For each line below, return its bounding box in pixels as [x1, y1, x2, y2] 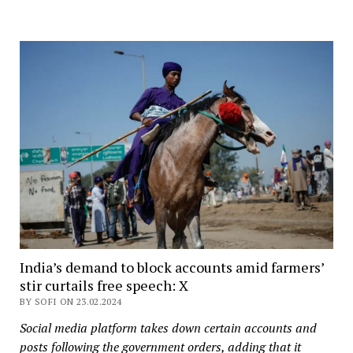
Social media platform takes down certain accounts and [19, 319, 317, 337]
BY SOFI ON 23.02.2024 [19, 295, 122, 308]
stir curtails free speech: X [19, 276, 188, 295]
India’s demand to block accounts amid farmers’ [19, 258, 324, 277]
